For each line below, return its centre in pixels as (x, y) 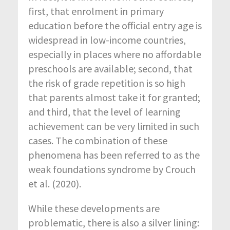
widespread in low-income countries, (107, 40)
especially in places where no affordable (115, 54)
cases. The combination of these (98, 141)
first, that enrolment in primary (96, 11)
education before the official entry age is (115, 26)
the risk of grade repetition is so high (107, 83)
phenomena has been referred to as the (114, 155)
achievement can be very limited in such (114, 126)
